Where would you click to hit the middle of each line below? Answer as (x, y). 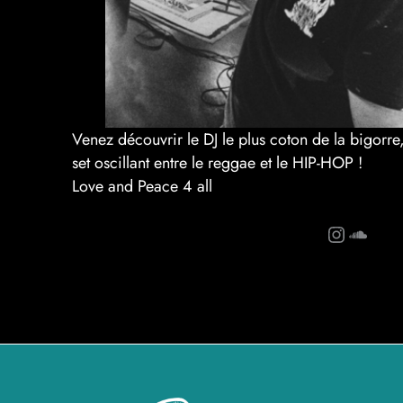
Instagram (333, 233)
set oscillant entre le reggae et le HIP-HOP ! (217, 163)
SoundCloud (353, 233)
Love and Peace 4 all (142, 187)
